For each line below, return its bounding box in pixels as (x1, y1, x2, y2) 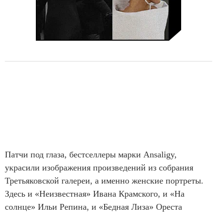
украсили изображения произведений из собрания (5, 162, 193, 172)
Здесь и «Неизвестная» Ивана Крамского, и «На (5, 188, 185, 199)
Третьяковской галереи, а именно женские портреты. (5, 175, 203, 186)
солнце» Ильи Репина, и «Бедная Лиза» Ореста (5, 201, 182, 212)
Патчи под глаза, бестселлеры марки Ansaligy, (5, 149, 177, 159)
